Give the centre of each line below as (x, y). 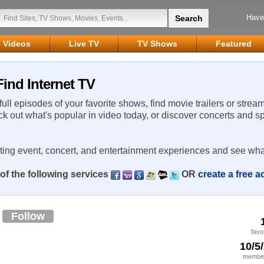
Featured (234, 44)
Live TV (84, 44)
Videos (17, 44)
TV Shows (157, 44)
